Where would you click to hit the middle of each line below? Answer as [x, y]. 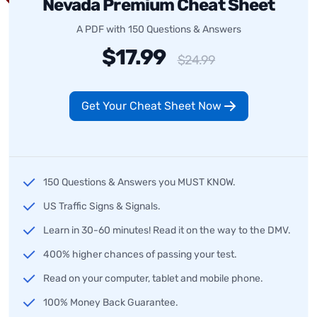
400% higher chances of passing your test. [140, 254]
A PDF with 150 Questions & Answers [158, 29]
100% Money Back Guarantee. [111, 302]
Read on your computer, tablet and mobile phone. [153, 278]
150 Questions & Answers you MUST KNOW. [139, 182]
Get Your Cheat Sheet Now [152, 105]
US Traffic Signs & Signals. [102, 206]
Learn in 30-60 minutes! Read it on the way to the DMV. [167, 230]
